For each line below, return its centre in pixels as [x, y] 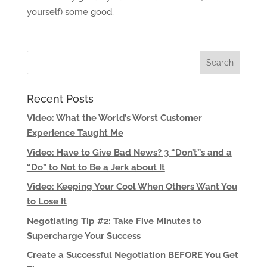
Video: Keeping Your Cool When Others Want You [132, 187]
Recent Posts [60, 99]
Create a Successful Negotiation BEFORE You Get [132, 255]
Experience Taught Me [75, 133]
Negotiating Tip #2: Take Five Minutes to [114, 221]
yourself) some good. [70, 12]
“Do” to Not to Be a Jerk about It [96, 167]
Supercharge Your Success [83, 236]
